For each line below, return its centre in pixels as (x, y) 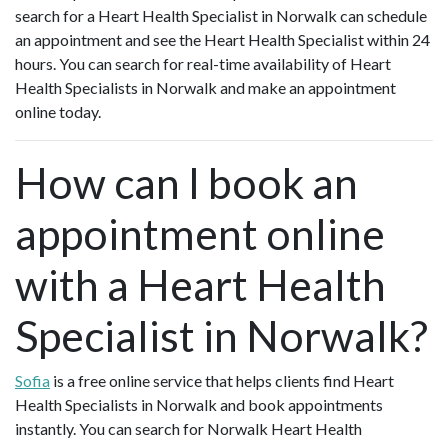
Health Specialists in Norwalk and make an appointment (205, 88)
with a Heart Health (200, 285)
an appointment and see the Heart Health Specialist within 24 (222, 40)
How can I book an (186, 183)
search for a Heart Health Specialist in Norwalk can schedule (221, 16)
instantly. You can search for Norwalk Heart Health (188, 429)
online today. (58, 112)
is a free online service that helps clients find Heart (222, 381)
